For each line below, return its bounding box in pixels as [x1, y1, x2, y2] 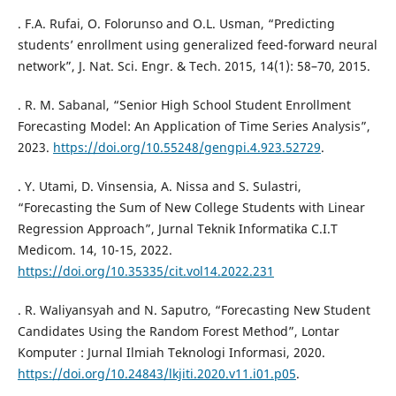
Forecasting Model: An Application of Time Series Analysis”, [17, 117, 370, 134]
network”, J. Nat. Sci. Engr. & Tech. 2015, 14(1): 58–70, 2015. [17, 57, 370, 74]
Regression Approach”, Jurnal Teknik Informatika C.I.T [17, 219, 338, 237]
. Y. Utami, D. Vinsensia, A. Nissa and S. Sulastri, [17, 177, 301, 194]
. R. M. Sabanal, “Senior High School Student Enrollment [17, 95, 351, 113]
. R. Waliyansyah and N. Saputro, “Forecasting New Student [17, 301, 370, 318]
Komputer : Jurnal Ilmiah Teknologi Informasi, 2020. [17, 343, 325, 361]
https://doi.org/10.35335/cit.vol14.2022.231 [17, 262, 274, 279]
